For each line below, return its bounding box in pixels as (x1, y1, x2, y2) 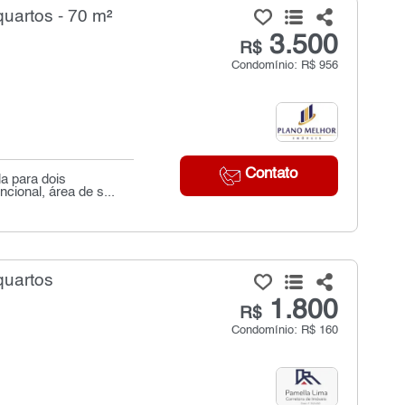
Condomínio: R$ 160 (231, 324, 338, 336)
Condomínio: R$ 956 (231, 59, 338, 71)
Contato (240, 165, 298, 182)
